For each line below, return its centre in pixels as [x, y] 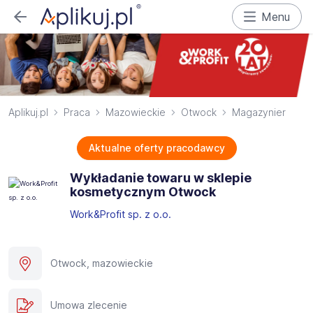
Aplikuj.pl [28, 112]
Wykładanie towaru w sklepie [161, 178]
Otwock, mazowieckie [102, 263]
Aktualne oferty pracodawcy [156, 148]
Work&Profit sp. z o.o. [122, 214]
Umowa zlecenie [89, 305]
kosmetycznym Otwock [143, 192]
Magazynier [259, 112]
